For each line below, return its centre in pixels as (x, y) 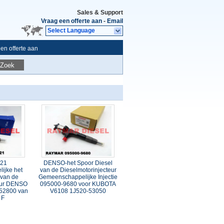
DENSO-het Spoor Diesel (78, 163)
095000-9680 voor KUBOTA (78, 184)
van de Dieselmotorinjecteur (78, 170)
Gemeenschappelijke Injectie (78, 177)
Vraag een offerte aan (71, 21)
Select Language (71, 30)
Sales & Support (100, 12)
